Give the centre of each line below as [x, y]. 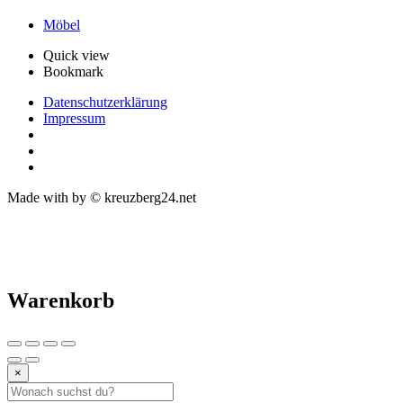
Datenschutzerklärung [105, 102]
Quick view [76, 55]
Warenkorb [61, 300]
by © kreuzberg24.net [134, 197]
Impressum [74, 118]
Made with [40, 197]
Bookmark [73, 71]
